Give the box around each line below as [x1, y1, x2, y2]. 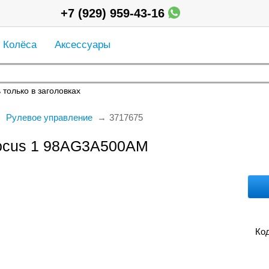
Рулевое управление [5, 112, 92, 122]
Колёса [2, 39, 37, 50]
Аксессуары [54, 39, 110, 50]
